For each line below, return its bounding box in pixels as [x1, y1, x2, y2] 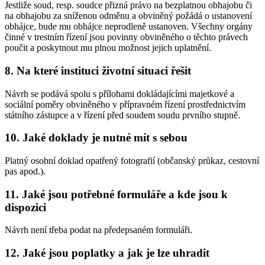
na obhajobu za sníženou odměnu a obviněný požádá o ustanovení [5, 11, 252, 21]
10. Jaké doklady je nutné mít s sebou [5, 131, 188, 144]
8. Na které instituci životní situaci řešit [5, 64, 191, 77]
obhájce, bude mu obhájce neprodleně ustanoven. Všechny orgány [5, 21, 253, 32]
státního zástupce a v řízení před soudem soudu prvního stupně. [5, 109, 240, 120]
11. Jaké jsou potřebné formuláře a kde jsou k [5, 188, 228, 201]
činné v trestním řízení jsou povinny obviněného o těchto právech [5, 32, 248, 43]
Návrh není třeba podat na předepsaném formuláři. [5, 225, 192, 235]
